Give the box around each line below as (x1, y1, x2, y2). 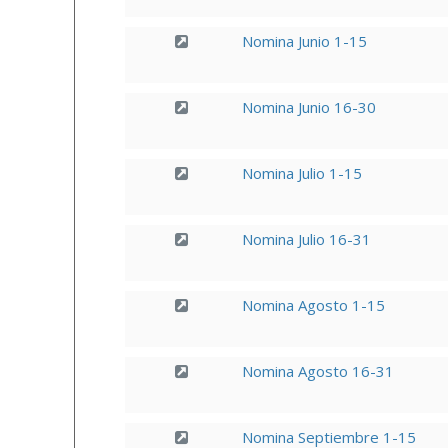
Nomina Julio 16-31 (241, 229, 371, 249)
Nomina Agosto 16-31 (241, 361, 394, 381)
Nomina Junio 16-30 (241, 97, 376, 117)
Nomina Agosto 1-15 (241, 295, 385, 315)
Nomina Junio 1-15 (241, 31, 367, 51)
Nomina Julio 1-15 (241, 163, 362, 183)
